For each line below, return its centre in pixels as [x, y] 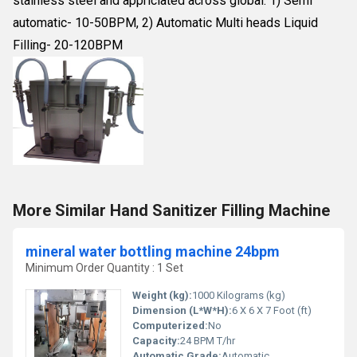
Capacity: [156, 341]
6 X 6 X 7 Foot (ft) [272, 310]
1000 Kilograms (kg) [239, 295]
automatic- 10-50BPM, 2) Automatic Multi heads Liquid [165, 23]
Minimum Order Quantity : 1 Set [104, 268]
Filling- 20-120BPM [68, 45]
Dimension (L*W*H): [182, 310]
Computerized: [170, 326]
